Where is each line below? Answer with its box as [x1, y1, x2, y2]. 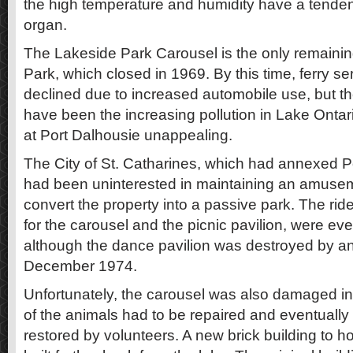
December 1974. [24, 257, 137, 274]
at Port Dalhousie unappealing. [24, 126, 232, 143]
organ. [24, 16, 67, 33]
